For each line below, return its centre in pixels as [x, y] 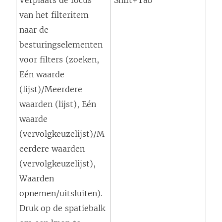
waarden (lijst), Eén [58, 104]
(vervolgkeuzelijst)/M [62, 134]
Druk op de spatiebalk [62, 208]
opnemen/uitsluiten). [61, 194]
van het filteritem [54, 15]
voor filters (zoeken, [59, 60]
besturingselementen [61, 45]
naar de [34, 30]
